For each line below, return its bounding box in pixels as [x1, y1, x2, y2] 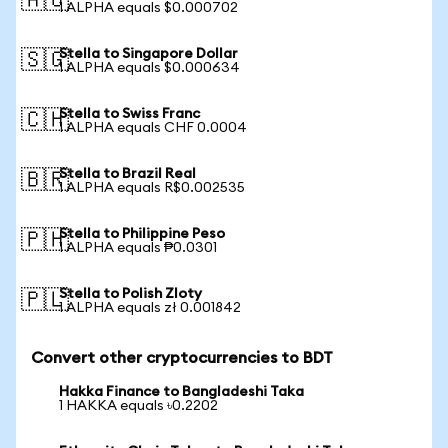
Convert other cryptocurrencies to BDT [31, 350, 333, 366]
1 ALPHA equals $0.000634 [59, 61, 240, 75]
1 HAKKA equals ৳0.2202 [59, 399, 218, 413]
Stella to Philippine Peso [59, 227, 225, 241]
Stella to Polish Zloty [59, 287, 202, 301]
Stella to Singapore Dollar [59, 47, 238, 61]
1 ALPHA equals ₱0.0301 [59, 241, 217, 255]
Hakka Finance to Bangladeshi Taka [59, 385, 304, 399]
